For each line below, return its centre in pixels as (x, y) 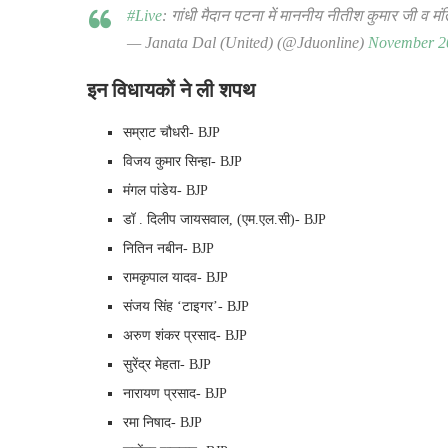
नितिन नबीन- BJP (168, 248)
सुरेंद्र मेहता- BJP (167, 364)
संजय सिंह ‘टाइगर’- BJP (186, 306)
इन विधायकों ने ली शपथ (171, 89)
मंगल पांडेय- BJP (165, 190)
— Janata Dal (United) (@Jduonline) (247, 42)
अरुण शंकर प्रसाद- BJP (185, 335)
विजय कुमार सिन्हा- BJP (182, 161)
